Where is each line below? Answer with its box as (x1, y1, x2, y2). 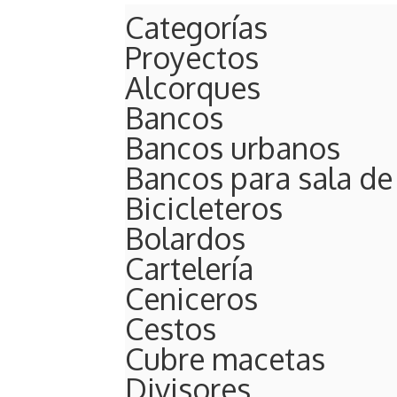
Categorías (125, 7, 268, 46)
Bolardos (125, 218, 245, 257)
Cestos (125, 308, 216, 347)
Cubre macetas (125, 339, 325, 378)
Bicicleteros (125, 188, 283, 227)
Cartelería (125, 248, 253, 287)
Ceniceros (125, 278, 258, 317)
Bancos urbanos (125, 128, 340, 167)
